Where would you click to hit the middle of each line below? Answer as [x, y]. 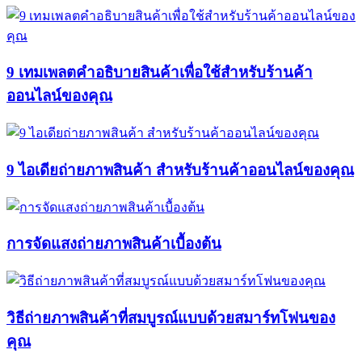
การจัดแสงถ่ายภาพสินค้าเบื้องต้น [114, 244]
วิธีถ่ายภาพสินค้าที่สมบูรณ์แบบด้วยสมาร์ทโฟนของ [171, 318]
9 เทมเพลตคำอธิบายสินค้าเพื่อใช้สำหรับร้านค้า [160, 73]
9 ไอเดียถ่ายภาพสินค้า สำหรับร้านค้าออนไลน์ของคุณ [180, 170]
